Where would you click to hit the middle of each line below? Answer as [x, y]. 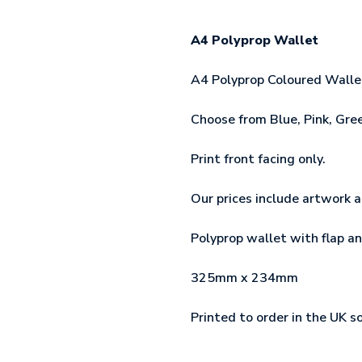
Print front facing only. [258, 159]
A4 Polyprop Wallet [255, 40]
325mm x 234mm [244, 278]
